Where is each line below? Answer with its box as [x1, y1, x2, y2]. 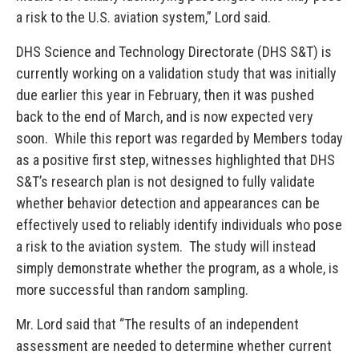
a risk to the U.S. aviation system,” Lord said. [16, 9, 271, 26]
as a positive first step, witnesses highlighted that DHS [16, 151, 335, 168]
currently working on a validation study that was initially [16, 65, 337, 82]
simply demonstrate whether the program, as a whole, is [16, 260, 339, 276]
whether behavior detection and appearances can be [16, 195, 320, 212]
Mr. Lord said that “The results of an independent [16, 316, 299, 333]
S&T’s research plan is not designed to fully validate [16, 173, 315, 190]
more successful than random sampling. [16, 281, 252, 298]
